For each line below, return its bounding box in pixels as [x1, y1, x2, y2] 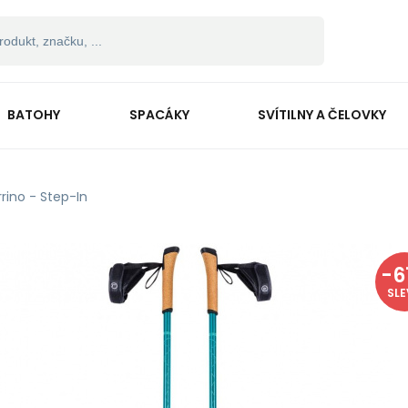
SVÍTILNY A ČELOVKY [258, 105, 387, 124]
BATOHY [6, 105, 60, 124]
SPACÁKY [128, 105, 189, 124]
